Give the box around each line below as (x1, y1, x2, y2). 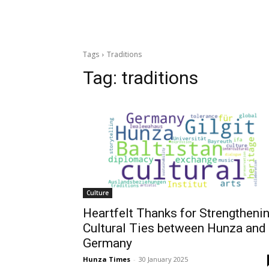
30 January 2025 (139, 255, 188, 264)
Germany (83, 236, 132, 250)
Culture (86, 189, 109, 197)
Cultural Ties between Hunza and (83, 221, 266, 235)
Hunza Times (83, 255, 130, 264)
